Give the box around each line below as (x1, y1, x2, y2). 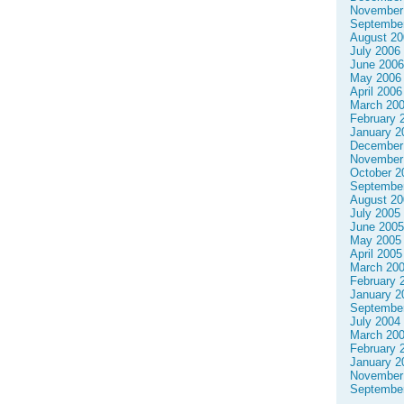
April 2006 (350, 85, 402, 98)
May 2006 (350, 71, 401, 85)
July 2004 (350, 315, 400, 328)
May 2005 (350, 234, 401, 247)
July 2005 (350, 207, 400, 220)
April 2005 (350, 247, 402, 261)
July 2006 (350, 44, 400, 58)
